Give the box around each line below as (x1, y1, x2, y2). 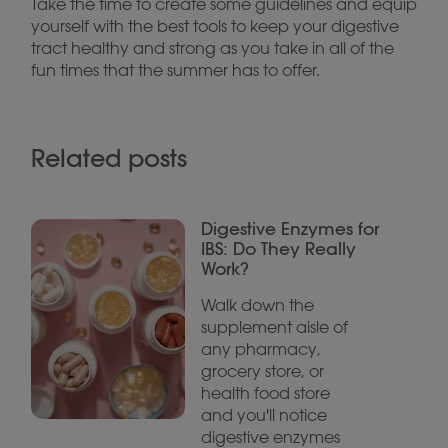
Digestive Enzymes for (201, 217, 380, 239)
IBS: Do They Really (201, 237, 357, 259)
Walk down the (201, 295, 315, 315)
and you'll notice (201, 405, 328, 425)
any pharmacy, (201, 339, 322, 359)
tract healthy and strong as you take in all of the (31, 38, 394, 58)
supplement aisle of (201, 317, 349, 337)
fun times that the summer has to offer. (31, 60, 320, 80)
